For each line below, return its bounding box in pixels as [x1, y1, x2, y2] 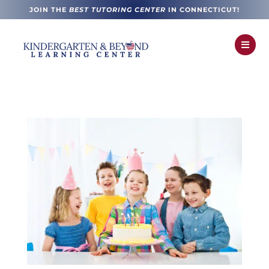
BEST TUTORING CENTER [69, 5, 166, 14]
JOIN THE [29, 5, 69, 14]
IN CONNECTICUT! [166, 5, 240, 14]
